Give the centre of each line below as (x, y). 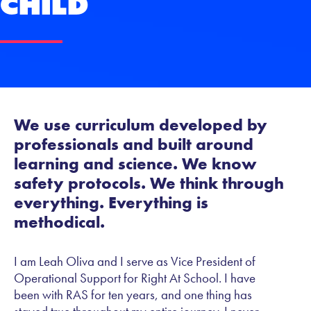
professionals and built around (134, 144)
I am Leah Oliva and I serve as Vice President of (135, 261)
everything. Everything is (111, 202)
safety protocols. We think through (149, 183)
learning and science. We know (135, 163)
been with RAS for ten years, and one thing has (133, 295)
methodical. (59, 222)
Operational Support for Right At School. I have (135, 278)
